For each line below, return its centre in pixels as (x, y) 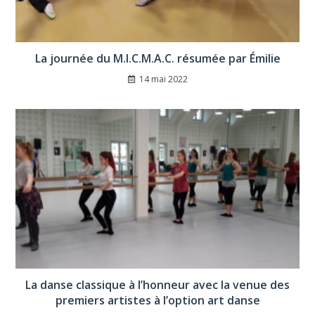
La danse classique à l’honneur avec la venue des (157, 284)
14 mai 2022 (163, 79)
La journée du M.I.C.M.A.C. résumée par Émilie (157, 58)
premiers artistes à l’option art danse (157, 300)
